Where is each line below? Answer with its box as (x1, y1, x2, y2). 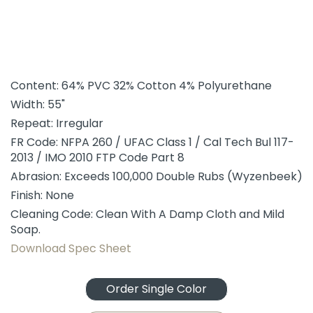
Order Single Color (106, 281, 207, 297)
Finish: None (10, 187, 74, 203)
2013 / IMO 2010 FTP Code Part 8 (10, 150, 184, 166)
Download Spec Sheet (10, 240, 131, 256)
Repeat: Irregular (10, 115, 103, 131)
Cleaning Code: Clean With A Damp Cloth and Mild (10, 206, 284, 222)
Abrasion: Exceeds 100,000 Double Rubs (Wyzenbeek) (10, 168, 303, 184)
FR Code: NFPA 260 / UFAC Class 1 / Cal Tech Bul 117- (10, 134, 294, 150)
